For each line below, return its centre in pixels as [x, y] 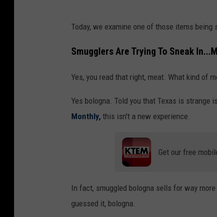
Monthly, [86, 116]
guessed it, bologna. [103, 203]
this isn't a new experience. [146, 116]
